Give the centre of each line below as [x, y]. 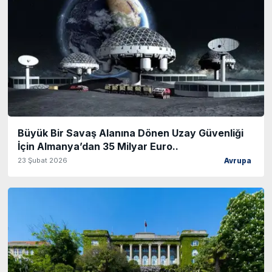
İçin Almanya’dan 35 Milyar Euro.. [98, 146]
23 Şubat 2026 [42, 160]
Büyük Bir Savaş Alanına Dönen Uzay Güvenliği [131, 133]
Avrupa [238, 161]
